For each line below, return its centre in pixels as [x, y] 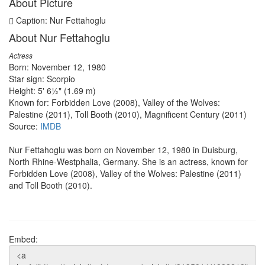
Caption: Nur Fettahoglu [60, 20]
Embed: [23, 239]
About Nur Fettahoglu [59, 37]
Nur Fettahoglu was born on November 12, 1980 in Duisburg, [123, 150]
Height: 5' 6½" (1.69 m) [52, 91]
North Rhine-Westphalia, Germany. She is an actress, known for [128, 161]
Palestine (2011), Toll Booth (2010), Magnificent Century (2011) [128, 114]
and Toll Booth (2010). [51, 185]
